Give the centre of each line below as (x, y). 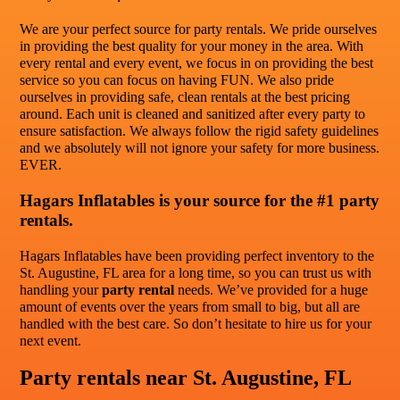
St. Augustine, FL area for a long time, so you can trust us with (196, 272)
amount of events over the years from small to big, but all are (190, 306)
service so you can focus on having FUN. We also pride (177, 80)
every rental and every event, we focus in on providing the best (197, 63)
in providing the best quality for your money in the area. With (192, 46)
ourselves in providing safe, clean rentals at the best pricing (185, 97)
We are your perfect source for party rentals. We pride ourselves (199, 29)
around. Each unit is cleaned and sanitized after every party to (193, 114)
